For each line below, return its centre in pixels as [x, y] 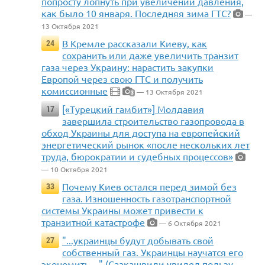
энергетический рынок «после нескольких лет [146, 145]
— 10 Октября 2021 [75, 169]
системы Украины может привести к [122, 210]
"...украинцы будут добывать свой [138, 240]
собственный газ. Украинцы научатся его [153, 252]
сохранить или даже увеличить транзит [150, 55]
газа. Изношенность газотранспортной [147, 198]
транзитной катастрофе [93, 222]
